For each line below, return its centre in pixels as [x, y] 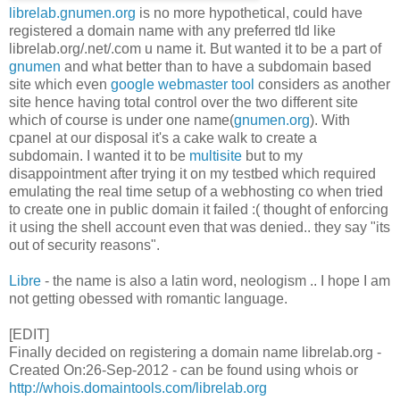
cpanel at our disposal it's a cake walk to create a [163, 137]
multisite [216, 155]
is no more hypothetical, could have [249, 12]
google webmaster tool [183, 84]
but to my [272, 155]
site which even [60, 84]
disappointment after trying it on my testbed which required [192, 173]
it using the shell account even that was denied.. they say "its [200, 227]
